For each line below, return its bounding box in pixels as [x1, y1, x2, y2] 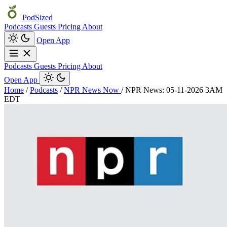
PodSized [20, 13, 53, 22]
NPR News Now [64, 86, 121, 94]
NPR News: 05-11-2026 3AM [125, 86, 222, 94]
